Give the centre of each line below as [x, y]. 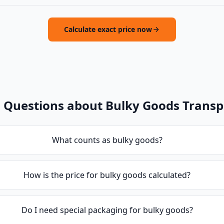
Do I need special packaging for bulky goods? [107, 210]
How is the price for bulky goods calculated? [107, 175]
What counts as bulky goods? [107, 140]
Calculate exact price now [108, 29]
